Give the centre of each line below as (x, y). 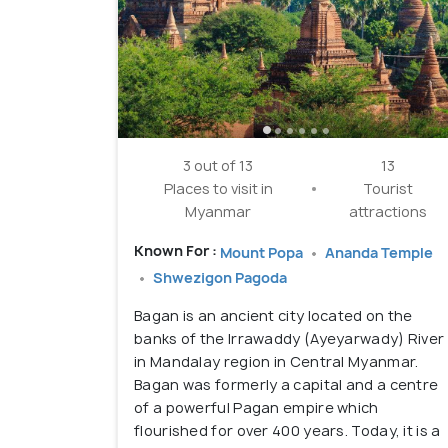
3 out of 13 (218, 166)
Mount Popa (263, 252)
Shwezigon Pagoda (220, 277)
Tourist (388, 189)
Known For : (177, 251)
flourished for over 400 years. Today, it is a (287, 431)
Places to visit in (218, 189)
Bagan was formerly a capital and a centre (286, 385)
